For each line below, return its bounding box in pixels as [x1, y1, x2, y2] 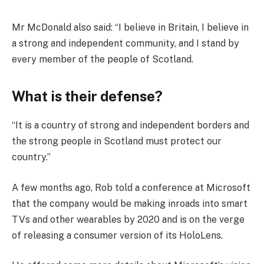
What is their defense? [12, 88, 163, 105]
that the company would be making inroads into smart [12, 197, 247, 209]
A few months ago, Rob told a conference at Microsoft [12, 181, 250, 193]
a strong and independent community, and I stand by [12, 37, 239, 49]
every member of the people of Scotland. [12, 53, 193, 65]
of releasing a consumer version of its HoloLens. [12, 229, 223, 241]
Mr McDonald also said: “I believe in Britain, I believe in [12, 21, 249, 33]
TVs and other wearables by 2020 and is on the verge [12, 213, 245, 225]
